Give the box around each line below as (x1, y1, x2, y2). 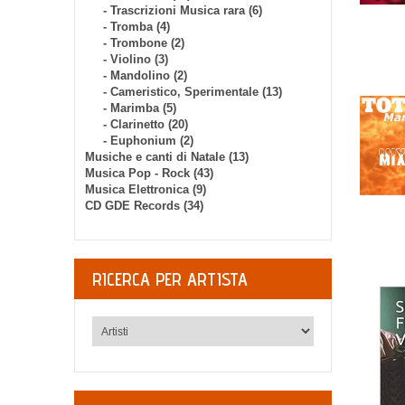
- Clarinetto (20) (103, 118, 188, 131)
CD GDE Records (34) (85, 199, 203, 212)
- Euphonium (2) (103, 134, 193, 147)
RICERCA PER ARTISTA (92, 268, 248, 290)
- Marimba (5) (103, 101, 176, 115)
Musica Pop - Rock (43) (85, 166, 213, 180)
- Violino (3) (103, 52, 168, 66)
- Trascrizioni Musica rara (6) (103, 4, 262, 17)
